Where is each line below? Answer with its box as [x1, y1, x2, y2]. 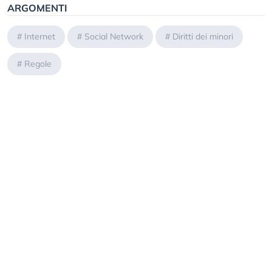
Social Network [84, 31, 143, 42]
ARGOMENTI [7, 2, 67, 15]
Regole [24, 58, 52, 70]
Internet [24, 31, 55, 42]
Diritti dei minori [172, 31, 233, 42]
